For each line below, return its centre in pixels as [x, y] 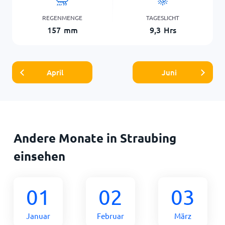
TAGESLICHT [163, 17]
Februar [110, 215]
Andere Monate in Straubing [95, 138]
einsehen [39, 156]
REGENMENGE [62, 17]
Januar [38, 215]
